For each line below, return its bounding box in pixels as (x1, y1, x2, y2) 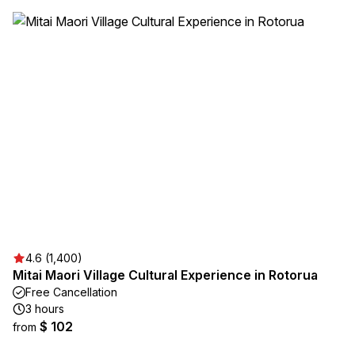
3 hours (25, 302, 64, 315)
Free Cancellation (25, 285, 117, 299)
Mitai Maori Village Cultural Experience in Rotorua (13, 267, 318, 283)
